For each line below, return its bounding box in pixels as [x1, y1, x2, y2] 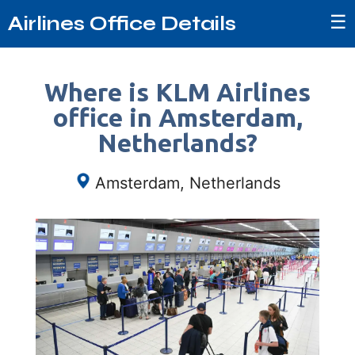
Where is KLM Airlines [44, 78, 311, 106]
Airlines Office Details [8, 11, 236, 36]
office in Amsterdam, [52, 103, 303, 132]
